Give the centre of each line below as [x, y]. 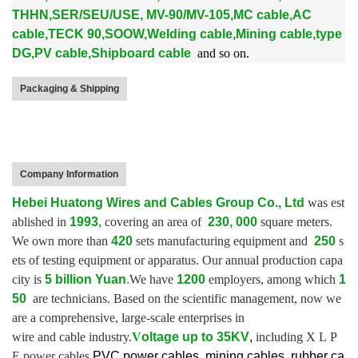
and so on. [222, 53]
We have [153, 279]
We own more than [62, 241]
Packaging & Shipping [70, 89]
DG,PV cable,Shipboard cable [101, 53]
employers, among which [270, 279]
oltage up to [179, 337]
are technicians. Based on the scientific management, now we [187, 298]
